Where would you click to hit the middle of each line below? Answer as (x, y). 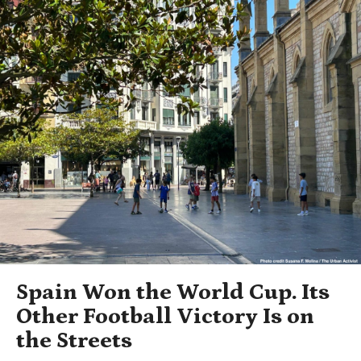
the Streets (74, 340)
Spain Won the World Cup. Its (173, 292)
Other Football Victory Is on (165, 316)
